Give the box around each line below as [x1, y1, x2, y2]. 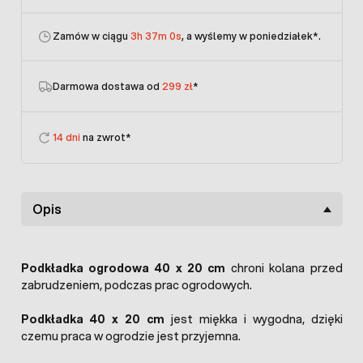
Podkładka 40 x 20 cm [20, 319, 165, 336]
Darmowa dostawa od [53, 88, 162, 102]
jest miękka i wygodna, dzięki [164, 319, 343, 336]
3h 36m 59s [130, 28, 187, 42]
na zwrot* [80, 139, 131, 153]
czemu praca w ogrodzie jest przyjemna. [20, 336, 241, 353]
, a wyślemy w [186, 28, 253, 42]
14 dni [53, 139, 80, 153]
